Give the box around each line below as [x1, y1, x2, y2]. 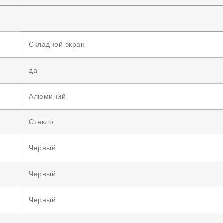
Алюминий [29, 92, 66, 100]
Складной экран [29, 40, 85, 48]
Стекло [29, 118, 53, 126]
